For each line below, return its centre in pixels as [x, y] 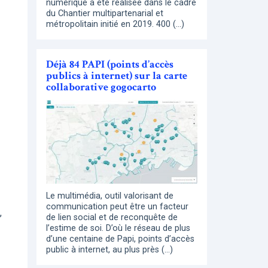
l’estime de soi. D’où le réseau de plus [118, 229]
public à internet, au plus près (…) [109, 250]
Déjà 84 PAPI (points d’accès [110, 64]
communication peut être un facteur [117, 207]
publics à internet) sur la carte [117, 75]
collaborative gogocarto [101, 87]
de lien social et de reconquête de [112, 218]
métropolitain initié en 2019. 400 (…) [115, 24]
